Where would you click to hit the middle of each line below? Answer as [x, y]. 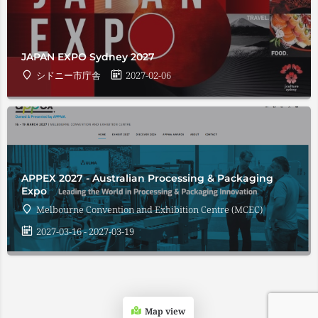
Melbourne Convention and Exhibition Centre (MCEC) [149, 209]
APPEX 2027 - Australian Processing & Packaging [147, 178]
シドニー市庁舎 [68, 75]
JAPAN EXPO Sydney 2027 [88, 57]
